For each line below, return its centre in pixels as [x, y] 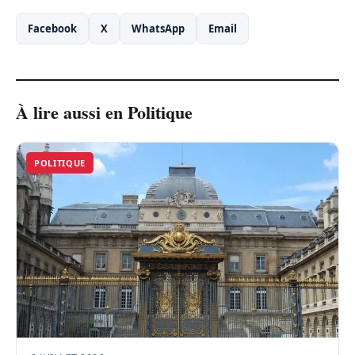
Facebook [52, 29]
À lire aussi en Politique [104, 113]
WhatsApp [158, 29]
